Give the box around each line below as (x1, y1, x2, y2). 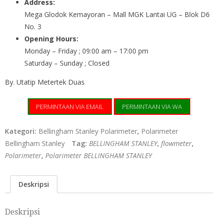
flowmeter (161, 139, 192, 148)
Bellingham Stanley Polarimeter (38, 127, 137, 136)
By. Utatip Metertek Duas (5, 77, 85, 87)
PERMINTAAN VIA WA (122, 102, 182, 111)
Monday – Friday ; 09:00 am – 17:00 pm (24, 46, 148, 56)
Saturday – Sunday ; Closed (24, 58, 109, 68)
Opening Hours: (24, 34, 78, 44)
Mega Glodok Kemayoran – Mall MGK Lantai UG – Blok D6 (24, 10, 210, 19)
